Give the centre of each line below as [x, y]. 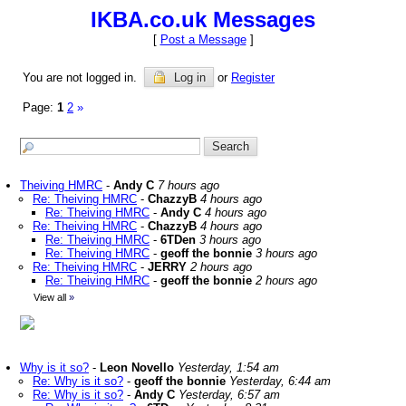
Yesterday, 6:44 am [280, 381]
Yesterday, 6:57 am [229, 395]
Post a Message [203, 39]
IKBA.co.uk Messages [203, 19]
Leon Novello [137, 367]
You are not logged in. [83, 77]
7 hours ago [188, 185]
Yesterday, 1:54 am [228, 367]
